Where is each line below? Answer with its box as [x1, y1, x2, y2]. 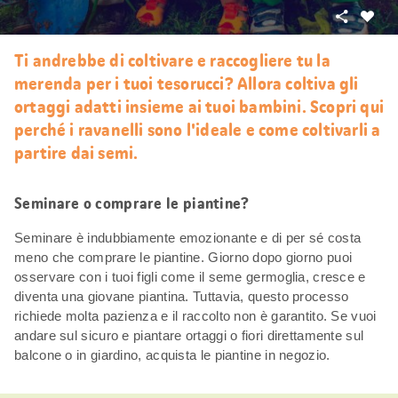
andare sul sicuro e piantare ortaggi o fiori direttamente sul [14, 327, 364, 343]
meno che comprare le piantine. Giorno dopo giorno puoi [14, 249, 353, 265]
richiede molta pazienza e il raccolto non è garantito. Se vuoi [14, 307, 377, 323]
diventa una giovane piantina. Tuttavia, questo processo [14, 288, 349, 304]
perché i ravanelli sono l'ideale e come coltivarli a [14, 117, 381, 141]
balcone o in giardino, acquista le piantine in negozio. [14, 346, 334, 362]
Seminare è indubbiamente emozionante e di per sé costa [14, 229, 362, 245]
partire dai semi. [14, 140, 139, 164]
